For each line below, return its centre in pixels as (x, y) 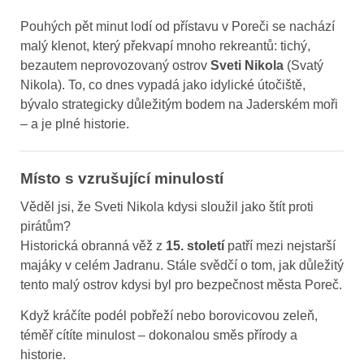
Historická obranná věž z (93, 245)
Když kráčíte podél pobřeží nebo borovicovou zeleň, (169, 315)
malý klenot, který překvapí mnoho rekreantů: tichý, (165, 45)
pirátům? (45, 226)
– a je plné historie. (75, 123)
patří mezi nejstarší (280, 245)
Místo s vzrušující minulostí (122, 178)
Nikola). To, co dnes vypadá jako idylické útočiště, (163, 84)
